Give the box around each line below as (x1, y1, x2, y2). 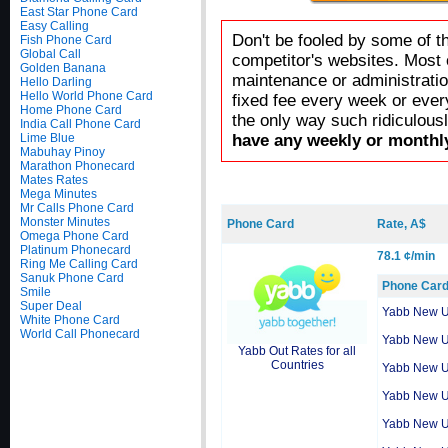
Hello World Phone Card (20, 89, 153, 103)
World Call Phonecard (20, 327, 140, 341)
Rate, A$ (377, 217, 426, 231)
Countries (270, 357, 324, 372)
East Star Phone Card (20, 5, 138, 19)
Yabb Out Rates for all (238, 343, 356, 358)
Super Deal (20, 299, 82, 313)
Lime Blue (20, 131, 75, 145)
